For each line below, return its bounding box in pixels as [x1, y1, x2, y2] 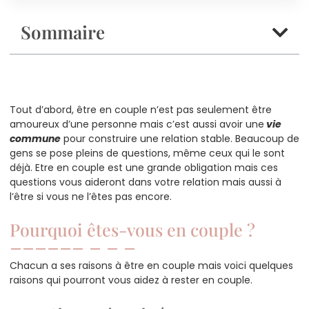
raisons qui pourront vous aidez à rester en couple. [10, 273, 252, 288]
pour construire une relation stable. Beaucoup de [61, 131, 299, 146]
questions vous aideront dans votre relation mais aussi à [10, 175, 281, 189]
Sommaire [21, 20, 105, 44]
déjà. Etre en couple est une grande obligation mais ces [10, 160, 278, 175]
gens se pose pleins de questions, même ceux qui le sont [10, 146, 285, 160]
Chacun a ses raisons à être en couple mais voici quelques [10, 259, 293, 273]
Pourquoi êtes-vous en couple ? [10, 218, 255, 241]
